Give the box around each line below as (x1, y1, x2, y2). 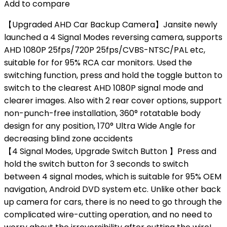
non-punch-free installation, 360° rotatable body (4, 107, 201, 119)
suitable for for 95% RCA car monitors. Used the (4, 57, 192, 68)
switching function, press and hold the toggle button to (4, 69, 222, 81)
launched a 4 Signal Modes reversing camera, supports (4, 31, 222, 43)
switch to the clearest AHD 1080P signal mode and (4, 82, 203, 94)
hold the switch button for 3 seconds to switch (4, 158, 188, 170)
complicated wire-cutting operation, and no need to (4, 209, 212, 220)
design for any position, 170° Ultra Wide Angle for (4, 120, 196, 132)
